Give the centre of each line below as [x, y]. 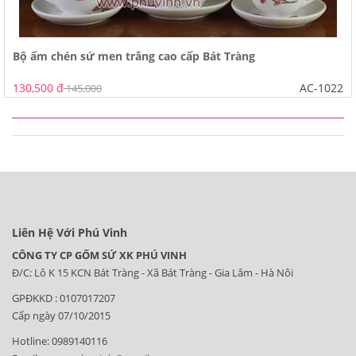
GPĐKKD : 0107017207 [64, 298]
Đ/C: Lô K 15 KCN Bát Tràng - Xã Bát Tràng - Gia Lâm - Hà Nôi [153, 273]
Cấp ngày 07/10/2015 [62, 315]
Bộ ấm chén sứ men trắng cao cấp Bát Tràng [134, 56]
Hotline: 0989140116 [60, 341]
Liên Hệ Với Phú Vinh [70, 232]
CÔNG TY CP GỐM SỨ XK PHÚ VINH [99, 255]
